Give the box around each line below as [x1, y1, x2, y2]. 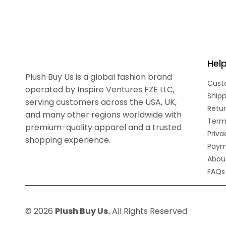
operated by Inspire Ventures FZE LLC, [25, 84, 175, 95]
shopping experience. [25, 134, 110, 146]
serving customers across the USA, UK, [25, 96, 177, 108]
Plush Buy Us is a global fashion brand [25, 71, 172, 83]
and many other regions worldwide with [25, 109, 182, 121]
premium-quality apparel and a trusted [25, 122, 182, 133]
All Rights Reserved [110, 205, 187, 217]
